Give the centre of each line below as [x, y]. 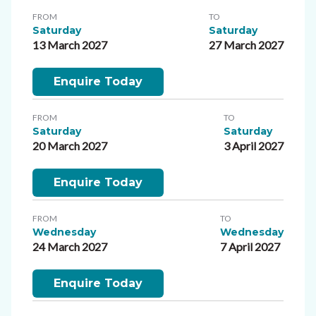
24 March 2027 [70, 246]
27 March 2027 [246, 44]
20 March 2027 [70, 145]
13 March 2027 [70, 44]
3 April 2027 [254, 145]
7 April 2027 [250, 246]
